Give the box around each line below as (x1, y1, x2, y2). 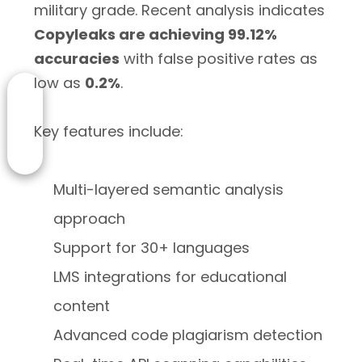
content (53, 296, 111, 316)
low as (34, 73, 85, 93)
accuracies (34, 48, 120, 69)
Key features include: (34, 121, 183, 141)
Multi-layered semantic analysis (53, 179, 284, 200)
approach (53, 208, 126, 229)
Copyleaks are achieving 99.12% (34, 24, 277, 44)
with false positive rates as (120, 48, 318, 69)
